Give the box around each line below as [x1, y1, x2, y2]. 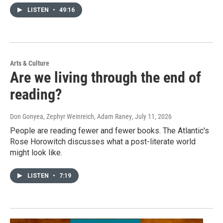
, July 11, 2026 [132, 112, 172, 121]
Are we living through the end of [10, 69, 201, 87]
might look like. [10, 148, 62, 158]
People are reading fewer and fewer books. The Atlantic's [10, 126, 209, 136]
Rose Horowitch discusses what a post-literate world [10, 137, 196, 147]
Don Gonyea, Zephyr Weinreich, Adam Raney [10, 112, 132, 121]
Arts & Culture [10, 59, 49, 68]
